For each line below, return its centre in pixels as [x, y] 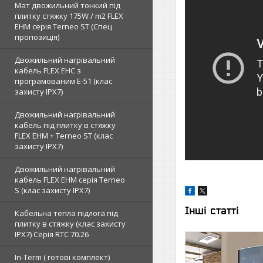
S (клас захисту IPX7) [52, 190]
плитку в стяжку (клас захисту [70, 224]
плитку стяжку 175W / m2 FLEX [69, 16]
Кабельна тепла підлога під [66, 213]
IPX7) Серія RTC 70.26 [52, 234]
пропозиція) [37, 37]
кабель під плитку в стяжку [65, 125]
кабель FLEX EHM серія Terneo [70, 180]
